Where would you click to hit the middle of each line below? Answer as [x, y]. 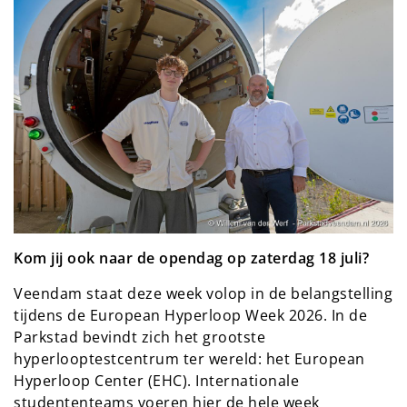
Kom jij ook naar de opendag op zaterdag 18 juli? [191, 258]
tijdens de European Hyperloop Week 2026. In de [190, 315]
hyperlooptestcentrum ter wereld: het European [189, 358]
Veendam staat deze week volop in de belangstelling [203, 293]
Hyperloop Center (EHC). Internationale [156, 380]
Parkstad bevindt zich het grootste [139, 337]
